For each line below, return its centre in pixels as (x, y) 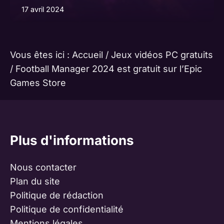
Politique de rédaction (57, 195)
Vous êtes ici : (41, 55)
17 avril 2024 (42, 9)
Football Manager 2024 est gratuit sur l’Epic (109, 69)
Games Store (38, 83)
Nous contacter (43, 167)
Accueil (87, 55)
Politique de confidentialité (67, 209)
